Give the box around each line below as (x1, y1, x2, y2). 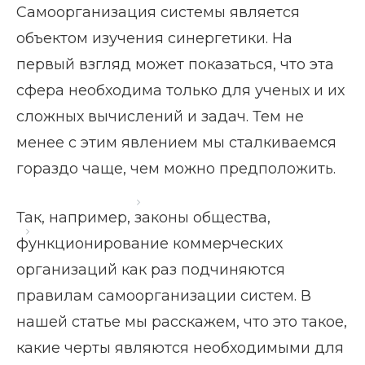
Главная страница (26, 194, 130, 209)
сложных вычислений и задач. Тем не (16, 108, 304, 125)
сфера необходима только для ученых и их (16, 81, 345, 99)
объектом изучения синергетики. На (16, 29, 292, 47)
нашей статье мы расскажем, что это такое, (16, 313, 347, 331)
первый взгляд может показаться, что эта (16, 55, 334, 73)
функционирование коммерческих (16, 235, 283, 253)
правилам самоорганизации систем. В (16, 287, 311, 305)
